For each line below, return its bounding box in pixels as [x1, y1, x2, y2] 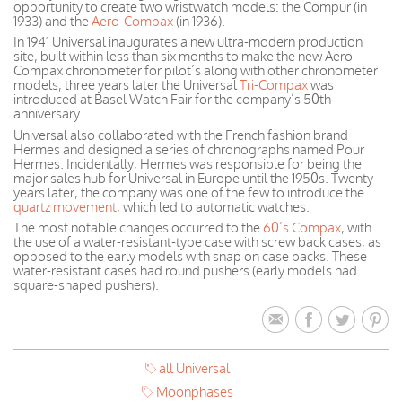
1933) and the [13, 12, 92, 30]
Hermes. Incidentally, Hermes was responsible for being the [13, 154, 362, 172]
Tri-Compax [240, 76, 308, 93]
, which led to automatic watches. [117, 197, 310, 215]
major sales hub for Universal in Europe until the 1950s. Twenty [13, 169, 373, 187]
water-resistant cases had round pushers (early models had [13, 262, 357, 279]
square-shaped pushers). [13, 276, 159, 293]
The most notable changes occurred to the [13, 219, 263, 236]
